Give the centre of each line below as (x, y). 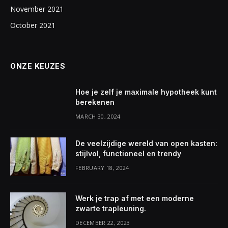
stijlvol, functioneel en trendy (128, 153)
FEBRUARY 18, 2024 (102, 168)
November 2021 (37, 9)
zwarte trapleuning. (111, 208)
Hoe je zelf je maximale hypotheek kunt (146, 92)
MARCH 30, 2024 (98, 116)
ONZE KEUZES (38, 66)
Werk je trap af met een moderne (135, 198)
